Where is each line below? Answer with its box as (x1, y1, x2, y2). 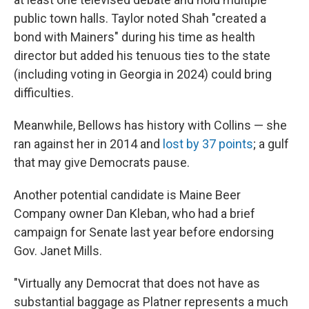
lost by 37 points (163, 137, 253, 151)
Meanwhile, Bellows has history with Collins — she (14, 118, 287, 132)
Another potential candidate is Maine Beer (14, 188, 241, 202)
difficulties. (14, 86, 74, 100)
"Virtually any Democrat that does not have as (14, 276, 260, 290)
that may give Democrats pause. (14, 155, 190, 170)
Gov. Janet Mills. (14, 243, 102, 258)
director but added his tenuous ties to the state (14, 48, 270, 63)
